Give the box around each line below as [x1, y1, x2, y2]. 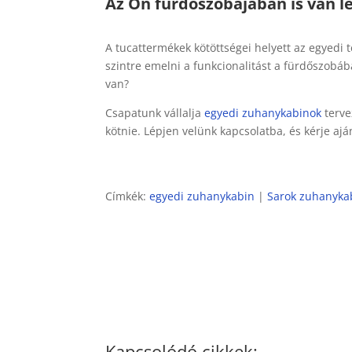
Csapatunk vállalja [105, 105, 205, 121]
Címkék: [105, 188, 150, 203]
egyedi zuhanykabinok [204, 105, 322, 121]
